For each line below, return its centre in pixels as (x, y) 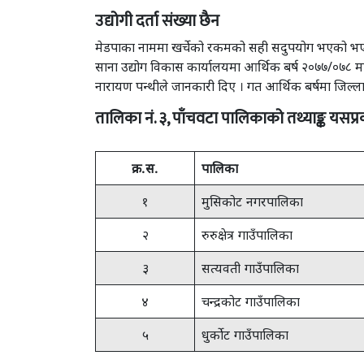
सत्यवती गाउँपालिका (250, 268)
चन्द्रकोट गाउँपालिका (251, 301)
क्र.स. (145, 168)
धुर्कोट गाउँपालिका (245, 335)
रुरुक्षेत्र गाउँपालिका (247, 235)
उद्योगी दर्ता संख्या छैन (157, 21)
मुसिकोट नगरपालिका (252, 201)
